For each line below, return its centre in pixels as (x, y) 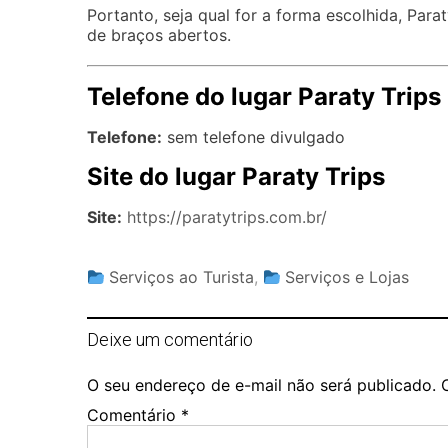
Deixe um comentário (170, 340)
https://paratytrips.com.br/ (227, 217)
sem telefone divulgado (253, 137)
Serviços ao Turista (182, 277)
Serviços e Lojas (347, 277)
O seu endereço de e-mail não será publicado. (261, 385)
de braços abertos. (159, 35)
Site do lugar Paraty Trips (236, 177)
